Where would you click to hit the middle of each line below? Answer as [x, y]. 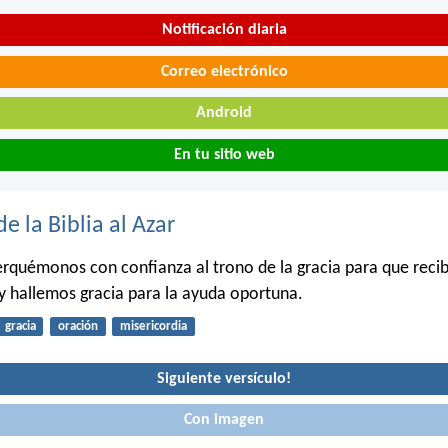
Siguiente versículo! [224, 378]
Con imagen [224, 420]
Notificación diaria [224, 30]
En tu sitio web [224, 154]
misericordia [153, 327]
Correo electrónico [224, 71]
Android [224, 113]
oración [77, 327]
